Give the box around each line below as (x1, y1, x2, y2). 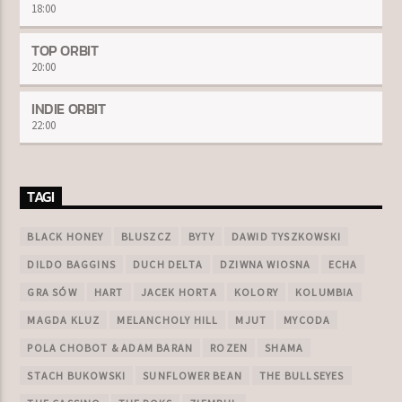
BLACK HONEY (27, 230, 104, 244)
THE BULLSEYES (259, 369, 345, 383)
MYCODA (284, 313, 331, 328)
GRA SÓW (27, 285, 77, 300)
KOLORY (233, 285, 279, 300)
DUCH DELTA (133, 258, 204, 272)
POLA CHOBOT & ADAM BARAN (27, 341, 194, 355)
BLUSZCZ (120, 230, 172, 244)
